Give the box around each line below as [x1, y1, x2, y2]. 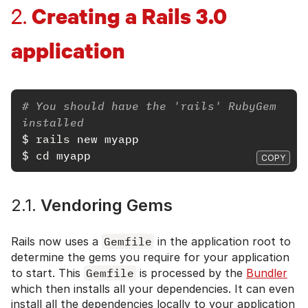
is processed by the [136, 265, 246, 280]
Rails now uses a [11, 234, 102, 248]
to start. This [11, 265, 84, 280]
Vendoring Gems [36, 195, 173, 215]
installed [22, 115, 84, 129]
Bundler [246, 265, 287, 280]
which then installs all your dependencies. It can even [11, 281, 294, 296]
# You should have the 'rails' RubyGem [22, 98, 276, 113]
